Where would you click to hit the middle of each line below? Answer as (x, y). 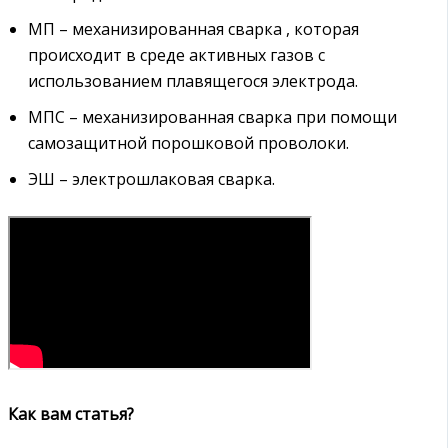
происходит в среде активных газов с (176, 55)
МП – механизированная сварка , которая (193, 29)
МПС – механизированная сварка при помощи (212, 117)
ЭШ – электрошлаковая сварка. (151, 179)
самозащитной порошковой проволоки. (188, 143)
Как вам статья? (71, 414)
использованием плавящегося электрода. (193, 81)
